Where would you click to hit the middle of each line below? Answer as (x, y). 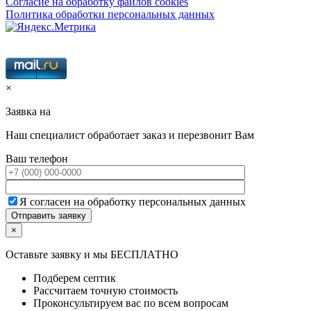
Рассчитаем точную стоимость (106, 290)
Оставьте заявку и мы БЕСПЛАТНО (92, 254)
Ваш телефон (37, 158)
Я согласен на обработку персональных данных (133, 201)
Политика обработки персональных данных (110, 14)
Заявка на (28, 111)
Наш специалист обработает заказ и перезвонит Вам (130, 135)
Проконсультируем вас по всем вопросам (131, 303)
